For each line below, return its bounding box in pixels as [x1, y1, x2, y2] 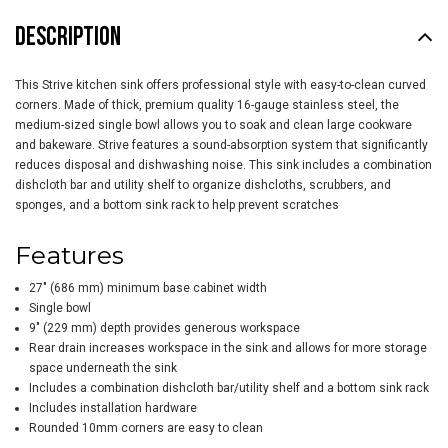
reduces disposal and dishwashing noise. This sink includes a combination [15, 158, 432, 173]
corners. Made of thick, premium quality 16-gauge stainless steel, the [15, 98, 399, 113]
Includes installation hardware [28, 401, 197, 416]
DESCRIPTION [15, 22, 121, 50]
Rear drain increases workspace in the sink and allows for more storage [28, 341, 427, 356]
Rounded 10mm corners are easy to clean [28, 421, 263, 436]
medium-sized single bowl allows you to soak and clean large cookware [15, 118, 412, 133]
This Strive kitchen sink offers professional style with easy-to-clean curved [15, 78, 426, 93]
